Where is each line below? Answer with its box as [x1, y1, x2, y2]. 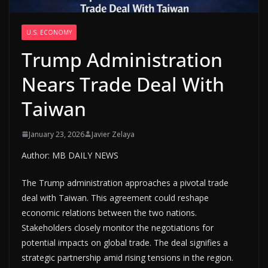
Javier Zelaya [92, 129, 135, 139]
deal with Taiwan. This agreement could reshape [22, 191, 209, 203]
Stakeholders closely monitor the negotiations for [22, 221, 214, 233]
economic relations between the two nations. [22, 206, 197, 218]
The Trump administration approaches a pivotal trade [22, 176, 229, 188]
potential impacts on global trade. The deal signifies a [22, 236, 228, 248]
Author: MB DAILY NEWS [22, 149, 118, 161]
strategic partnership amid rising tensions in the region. [22, 251, 233, 263]
